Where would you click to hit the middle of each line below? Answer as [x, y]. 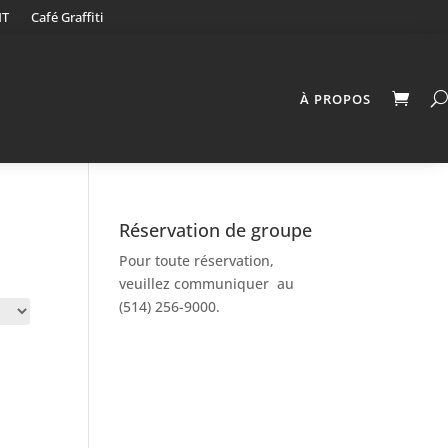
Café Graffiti [67, 17]
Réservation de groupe [216, 230]
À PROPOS [335, 98]
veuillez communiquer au [207, 284]
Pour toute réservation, [197, 261]
